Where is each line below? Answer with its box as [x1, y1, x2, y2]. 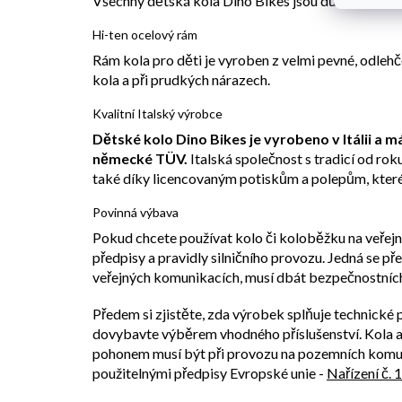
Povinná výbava [92, 204, 179, 220]
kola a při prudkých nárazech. [92, 70, 270, 88]
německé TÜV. [92, 149, 188, 167]
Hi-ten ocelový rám [92, 26, 197, 42]
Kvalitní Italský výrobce [92, 105, 223, 121]
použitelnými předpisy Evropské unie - [92, 363, 327, 381]
